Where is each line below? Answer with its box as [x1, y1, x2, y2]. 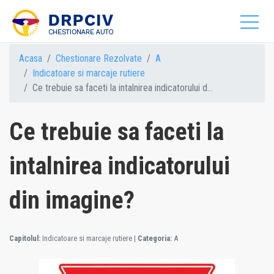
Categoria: [138, 234, 172, 243]
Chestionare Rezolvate [56, 53, 142, 64]
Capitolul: [9, 234, 40, 243]
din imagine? [9, 186, 135, 215]
